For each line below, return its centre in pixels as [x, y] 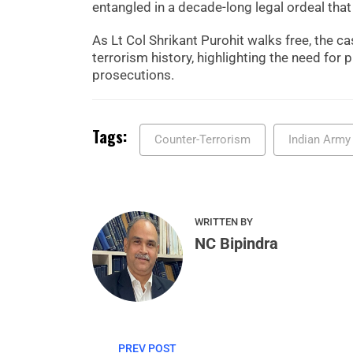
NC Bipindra [236, 243]
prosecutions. [133, 74]
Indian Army [320, 139]
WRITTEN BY [224, 221]
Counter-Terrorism [203, 139]
